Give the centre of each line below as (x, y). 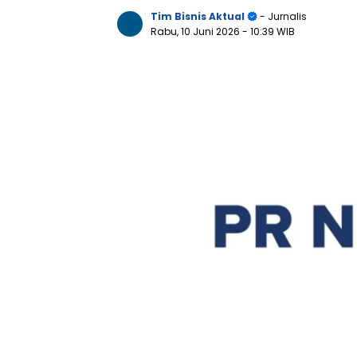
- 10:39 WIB (269, 31)
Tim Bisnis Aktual (198, 16)
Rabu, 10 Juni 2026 (196, 31)
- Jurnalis (282, 16)
